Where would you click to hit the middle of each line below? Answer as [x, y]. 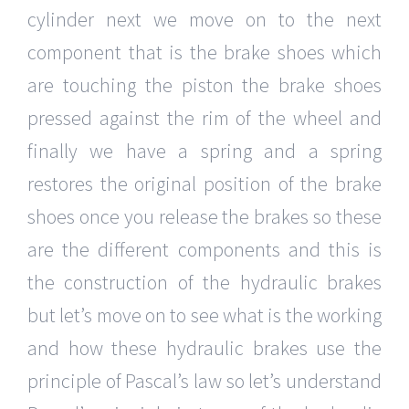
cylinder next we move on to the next [204, 20]
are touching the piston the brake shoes [204, 85]
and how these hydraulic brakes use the [204, 348]
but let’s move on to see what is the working [204, 315]
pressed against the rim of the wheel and [204, 118]
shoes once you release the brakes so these [204, 217]
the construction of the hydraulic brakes [204, 283]
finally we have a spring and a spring [204, 151]
